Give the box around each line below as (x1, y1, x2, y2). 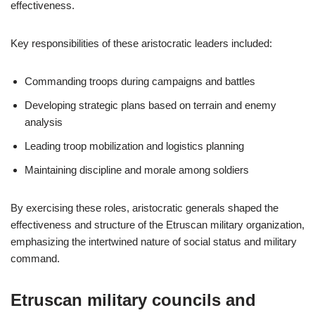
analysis (25, 116, 63, 128)
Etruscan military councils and (11, 290, 256, 309)
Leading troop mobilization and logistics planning (25, 140, 244, 152)
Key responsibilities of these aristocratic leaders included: (11, 37, 272, 49)
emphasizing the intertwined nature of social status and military (11, 236, 297, 247)
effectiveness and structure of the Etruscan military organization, (11, 219, 304, 231)
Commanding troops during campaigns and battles (25, 75, 255, 87)
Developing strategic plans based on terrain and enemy (25, 99, 276, 111)
